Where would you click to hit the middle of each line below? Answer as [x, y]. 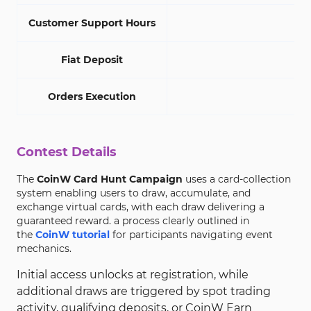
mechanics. [44, 249]
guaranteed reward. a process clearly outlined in [133, 221]
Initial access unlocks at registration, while [133, 275]
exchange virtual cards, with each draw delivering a [141, 207]
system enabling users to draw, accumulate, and [134, 193]
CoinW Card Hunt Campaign [110, 179]
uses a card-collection [237, 179]
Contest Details [67, 152]
